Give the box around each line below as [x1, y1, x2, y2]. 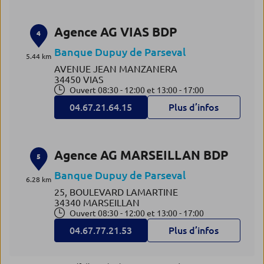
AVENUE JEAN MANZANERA [54, 64, 177, 74]
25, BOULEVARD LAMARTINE [54, 187, 178, 197]
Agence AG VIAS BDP [54, 25, 177, 39]
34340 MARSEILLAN [54, 197, 140, 208]
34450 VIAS [54, 74, 104, 85]
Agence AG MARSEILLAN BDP [54, 148, 229, 162]
